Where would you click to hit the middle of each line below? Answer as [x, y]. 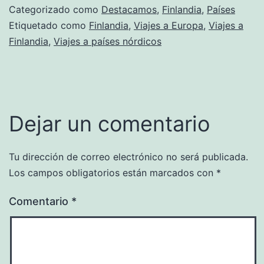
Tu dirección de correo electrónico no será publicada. [128, 156]
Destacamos [129, 9]
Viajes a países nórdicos [108, 41]
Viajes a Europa [169, 25]
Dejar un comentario [109, 123]
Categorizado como [55, 9]
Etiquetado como [49, 25]
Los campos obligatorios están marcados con [113, 172]
